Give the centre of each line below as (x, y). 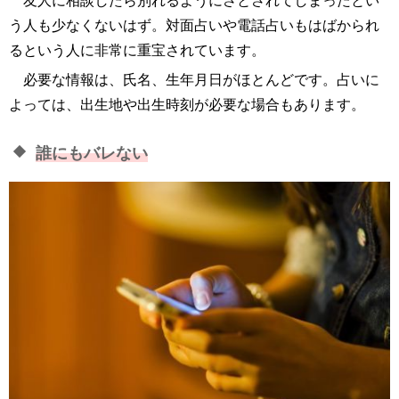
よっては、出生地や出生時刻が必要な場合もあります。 (187, 105)
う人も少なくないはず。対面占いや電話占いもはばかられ (194, 26)
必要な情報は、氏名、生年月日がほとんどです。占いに (201, 80)
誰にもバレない (92, 153)
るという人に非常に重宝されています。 (137, 51)
